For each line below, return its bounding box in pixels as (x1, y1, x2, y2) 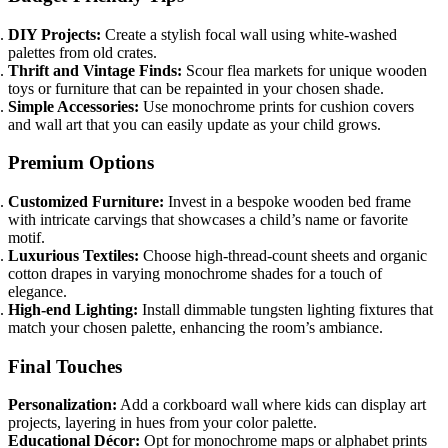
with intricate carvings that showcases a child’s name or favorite (8, 211, 408, 228)
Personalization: (8, 396, 117, 414)
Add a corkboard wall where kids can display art (117, 396, 426, 414)
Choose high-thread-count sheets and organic (139, 247, 427, 264)
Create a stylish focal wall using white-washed (101, 25, 397, 43)
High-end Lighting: (8, 301, 138, 318)
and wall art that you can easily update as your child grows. (8, 115, 381, 133)
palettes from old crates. (8, 43, 157, 61)
